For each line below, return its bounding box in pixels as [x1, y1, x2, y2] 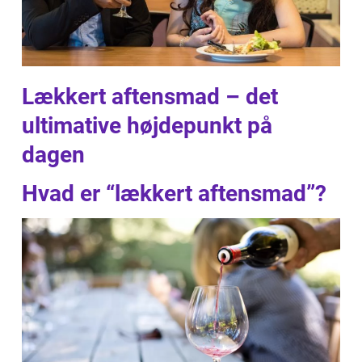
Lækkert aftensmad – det [22, 83, 278, 110]
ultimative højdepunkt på [22, 112, 272, 139]
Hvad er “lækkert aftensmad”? [22, 180, 326, 207]
